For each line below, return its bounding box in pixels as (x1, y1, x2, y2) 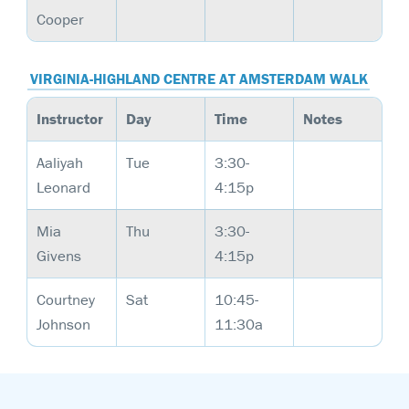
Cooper (37, 9, 84, 29)
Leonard (37, 177, 90, 197)
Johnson (37, 314, 90, 334)
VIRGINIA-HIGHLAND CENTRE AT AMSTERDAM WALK (29, 69, 368, 88)
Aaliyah (37, 152, 83, 173)
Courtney (37, 289, 95, 309)
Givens (37, 246, 81, 266)
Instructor (37, 109, 103, 129)
